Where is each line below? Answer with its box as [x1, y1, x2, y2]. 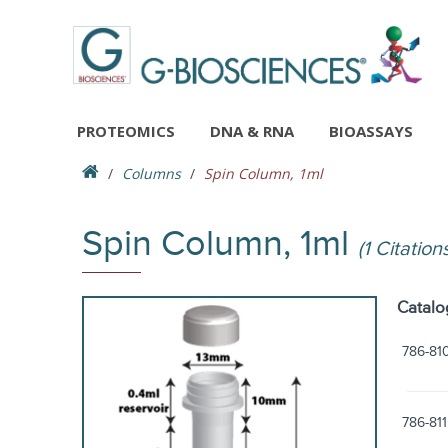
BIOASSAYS [329, 121, 413, 141]
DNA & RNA [210, 121, 294, 141]
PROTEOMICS [77, 121, 175, 141]
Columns [122, 164, 181, 183]
